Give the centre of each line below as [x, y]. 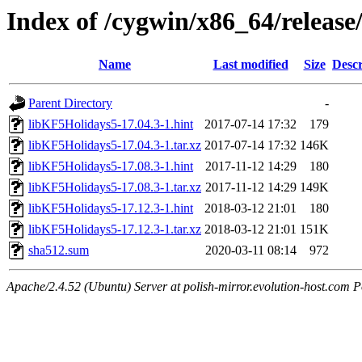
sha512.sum [59, 250]
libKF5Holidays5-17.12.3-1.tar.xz [115, 229]
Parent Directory [70, 103]
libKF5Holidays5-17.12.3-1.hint [111, 208]
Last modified [250, 65]
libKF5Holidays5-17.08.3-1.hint [111, 166]
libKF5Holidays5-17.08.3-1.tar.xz [115, 187]
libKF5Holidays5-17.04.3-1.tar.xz [115, 145]
